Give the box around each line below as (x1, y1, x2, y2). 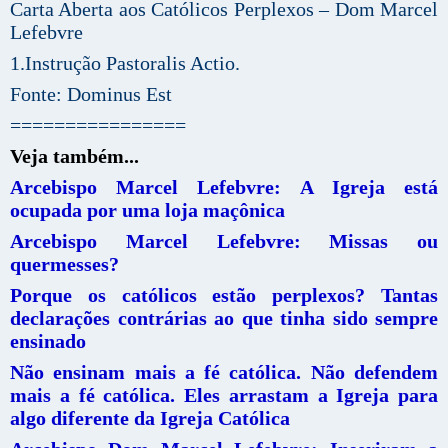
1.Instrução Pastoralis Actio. (10, 52, 240, 75)
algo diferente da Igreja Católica (10, 407, 290, 430)
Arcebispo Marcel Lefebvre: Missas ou (10, 230, 438, 253)
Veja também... (10, 145, 139, 168)
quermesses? (10, 253, 119, 276)
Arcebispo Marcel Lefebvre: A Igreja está (10, 176, 438, 199)
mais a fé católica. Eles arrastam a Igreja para (10, 384, 438, 407)
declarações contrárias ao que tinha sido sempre (10, 307, 438, 330)
